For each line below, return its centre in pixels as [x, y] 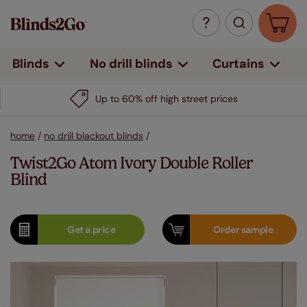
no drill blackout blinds [94, 136]
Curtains [239, 63]
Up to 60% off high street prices [167, 99]
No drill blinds [131, 64]
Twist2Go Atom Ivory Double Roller [132, 163]
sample [257, 230]
